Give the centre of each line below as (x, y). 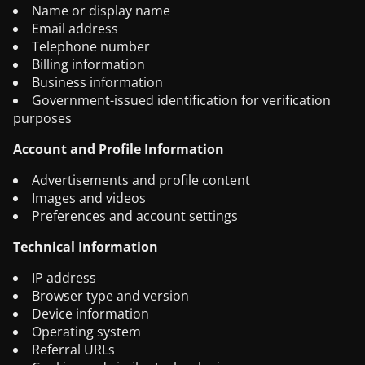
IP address (64, 278)
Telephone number (91, 46)
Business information (97, 82)
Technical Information (86, 247)
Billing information (88, 64)
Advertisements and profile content (141, 180)
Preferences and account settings (135, 216)
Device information (90, 314)
